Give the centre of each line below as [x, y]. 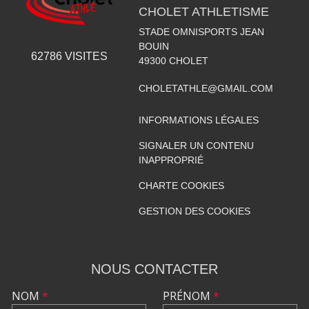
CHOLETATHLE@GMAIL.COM [206, 88]
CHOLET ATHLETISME [203, 11]
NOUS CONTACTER [154, 269]
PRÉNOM [188, 296]
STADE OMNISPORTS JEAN [201, 31]
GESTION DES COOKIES [194, 211]
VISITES [84, 57]
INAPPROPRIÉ [171, 160]
